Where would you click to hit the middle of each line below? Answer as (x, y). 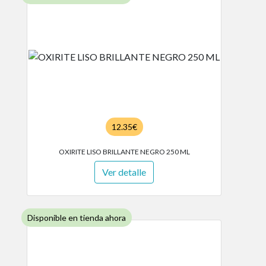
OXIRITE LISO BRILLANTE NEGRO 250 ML (124, 152)
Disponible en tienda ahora (77, 218)
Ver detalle (124, 172)
